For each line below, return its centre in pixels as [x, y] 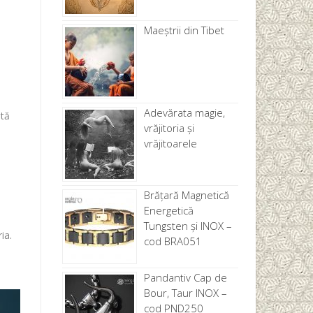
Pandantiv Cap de [185, 278]
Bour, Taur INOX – [185, 293]
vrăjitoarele [170, 144]
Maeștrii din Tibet [184, 30]
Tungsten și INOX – [188, 226]
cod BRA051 [173, 241]
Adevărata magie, [184, 113]
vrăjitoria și [169, 128]
